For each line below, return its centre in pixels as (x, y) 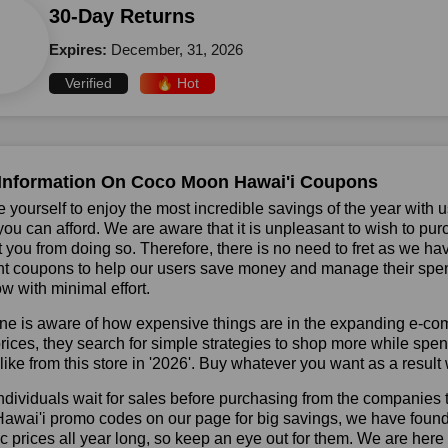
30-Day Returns (122, 16)
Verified (88, 83)
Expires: (80, 49)
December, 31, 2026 (177, 49)
